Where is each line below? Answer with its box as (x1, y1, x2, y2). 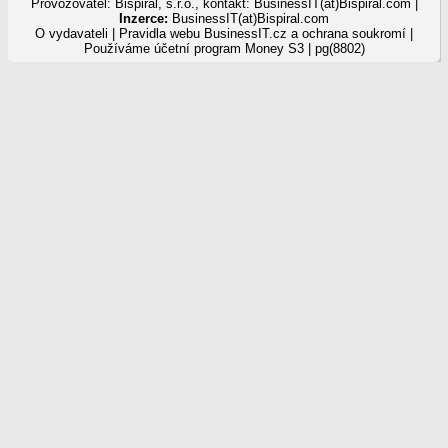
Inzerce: (119, 11, 168, 26)
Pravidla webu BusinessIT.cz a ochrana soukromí (119, 26, 406, 41)
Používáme (83, 41, 154, 56)
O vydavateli (35, 26, 108, 41)
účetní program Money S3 (153, 41, 304, 56)
